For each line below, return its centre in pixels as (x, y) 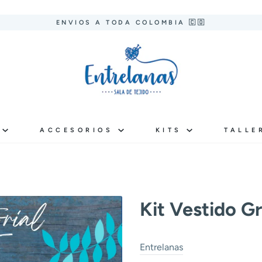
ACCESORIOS (79, 130)
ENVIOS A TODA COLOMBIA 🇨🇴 (131, 23)
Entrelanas (161, 247)
